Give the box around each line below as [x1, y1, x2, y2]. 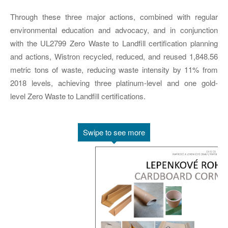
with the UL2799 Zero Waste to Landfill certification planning [10, 38, 218, 49]
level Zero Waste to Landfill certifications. [10, 91, 146, 102]
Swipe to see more [83, 127, 145, 138]
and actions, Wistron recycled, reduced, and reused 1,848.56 [10, 51, 218, 62]
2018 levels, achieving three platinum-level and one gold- [10, 77, 218, 89]
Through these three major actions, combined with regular [10, 11, 218, 22]
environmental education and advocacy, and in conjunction [10, 24, 218, 36]
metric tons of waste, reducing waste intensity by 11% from [10, 64, 218, 75]
